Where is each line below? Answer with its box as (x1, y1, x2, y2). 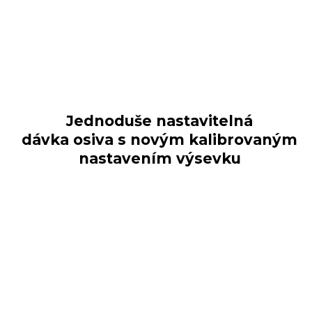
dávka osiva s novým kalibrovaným (22, 131, 298, 149)
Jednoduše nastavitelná (66, 112, 253, 130)
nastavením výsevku (78, 150, 241, 168)
